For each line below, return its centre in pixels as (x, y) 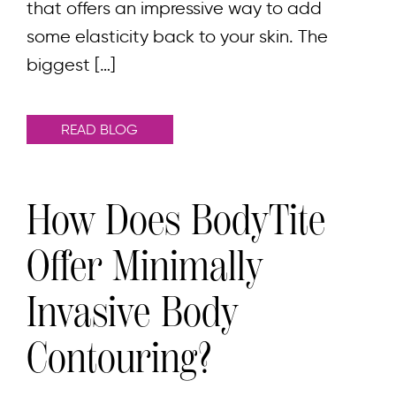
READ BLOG (100, 130)
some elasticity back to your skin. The (177, 37)
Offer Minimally (145, 267)
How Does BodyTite (176, 221)
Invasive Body (132, 312)
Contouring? (119, 358)
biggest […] (71, 65)
